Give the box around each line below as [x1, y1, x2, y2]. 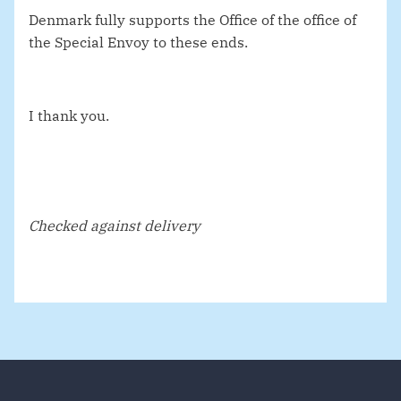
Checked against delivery [29, 217, 200, 235]
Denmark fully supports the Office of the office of [29, 11, 356, 30]
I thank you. [29, 107, 109, 125]
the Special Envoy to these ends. [29, 33, 248, 52]
